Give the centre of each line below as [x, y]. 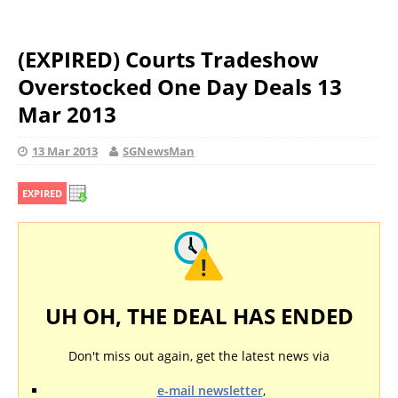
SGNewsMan [159, 151]
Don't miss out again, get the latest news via [199, 356]
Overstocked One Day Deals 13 [180, 87]
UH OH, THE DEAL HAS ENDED [199, 316]
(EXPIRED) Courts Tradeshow [168, 59]
